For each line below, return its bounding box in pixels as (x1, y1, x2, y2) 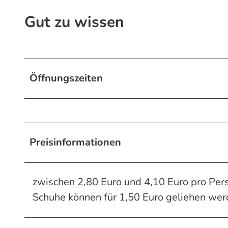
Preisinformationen (30, 135, 121, 149)
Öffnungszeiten (30, 71, 103, 85)
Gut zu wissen (24, 11, 124, 33)
